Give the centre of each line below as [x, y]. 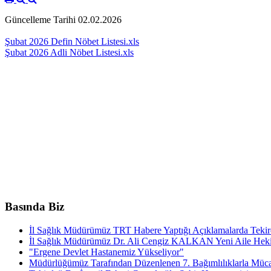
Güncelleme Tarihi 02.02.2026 [63, 20]
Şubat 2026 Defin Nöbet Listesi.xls [72, 42]
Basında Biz [34, 206]
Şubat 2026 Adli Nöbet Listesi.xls [69, 53]
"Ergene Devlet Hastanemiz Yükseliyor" [106, 252]
